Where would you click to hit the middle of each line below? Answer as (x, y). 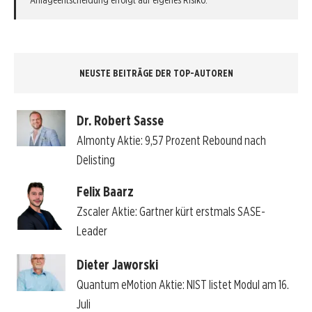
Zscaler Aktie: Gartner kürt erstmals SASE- (171, 211)
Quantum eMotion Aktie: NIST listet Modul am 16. (182, 285)
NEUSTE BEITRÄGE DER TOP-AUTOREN (156, 73)
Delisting (95, 159)
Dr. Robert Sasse (120, 120)
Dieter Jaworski (117, 265)
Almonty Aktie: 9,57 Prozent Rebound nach (171, 140)
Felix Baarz (105, 191)
